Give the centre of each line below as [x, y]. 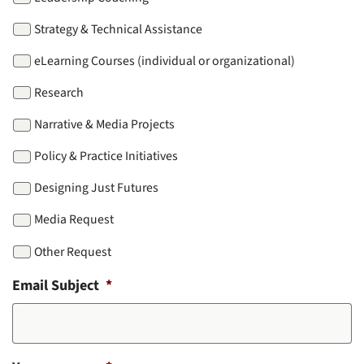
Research [59, 92]
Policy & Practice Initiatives [106, 156]
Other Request [73, 251]
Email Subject [56, 285]
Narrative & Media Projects [104, 124]
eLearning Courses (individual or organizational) [165, 61]
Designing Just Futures [96, 188]
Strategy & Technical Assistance [118, 29]
